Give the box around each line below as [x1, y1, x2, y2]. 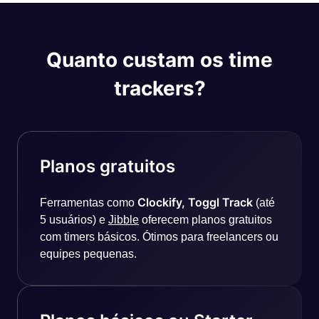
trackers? [113, 76, 206, 100]
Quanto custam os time [46, 48, 273, 72]
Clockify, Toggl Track [137, 195, 256, 209]
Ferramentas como [40, 197, 137, 209]
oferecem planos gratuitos [139, 214, 272, 226]
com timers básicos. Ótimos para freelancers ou [40, 231, 278, 243]
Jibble [108, 214, 139, 226]
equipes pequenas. [40, 248, 137, 260]
